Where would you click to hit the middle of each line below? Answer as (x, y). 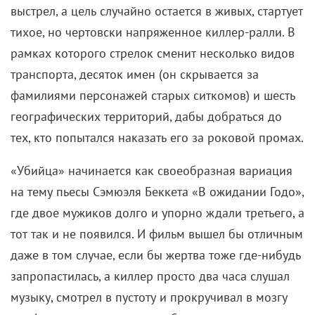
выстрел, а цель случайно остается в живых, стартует (157, 11)
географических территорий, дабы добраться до (146, 117)
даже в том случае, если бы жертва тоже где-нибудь (156, 255)
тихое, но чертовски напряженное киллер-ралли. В (153, 32)
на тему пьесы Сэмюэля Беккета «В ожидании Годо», (157, 191)
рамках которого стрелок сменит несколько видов (153, 53)
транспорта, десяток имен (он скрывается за (135, 75)
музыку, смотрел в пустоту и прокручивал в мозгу (149, 297)
